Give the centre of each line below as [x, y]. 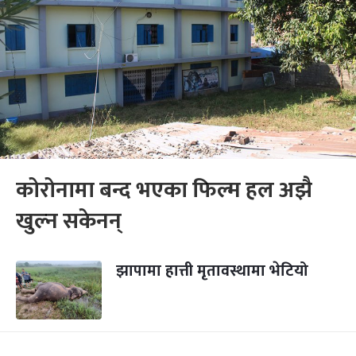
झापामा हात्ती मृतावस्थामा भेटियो [212, 271]
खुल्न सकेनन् [69, 221]
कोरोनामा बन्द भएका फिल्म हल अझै [164, 190]
